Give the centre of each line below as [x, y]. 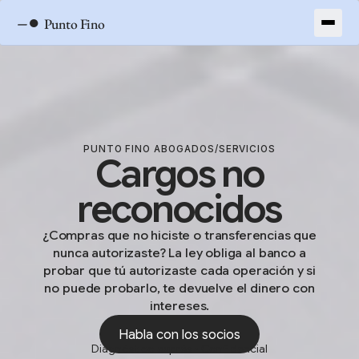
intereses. [179, 306]
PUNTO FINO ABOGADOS [149, 149]
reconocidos [179, 209]
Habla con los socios [179, 334]
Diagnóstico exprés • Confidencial [179, 349]
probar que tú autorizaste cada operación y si [179, 271]
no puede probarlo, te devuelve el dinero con [179, 288]
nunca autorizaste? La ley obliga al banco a [179, 253]
